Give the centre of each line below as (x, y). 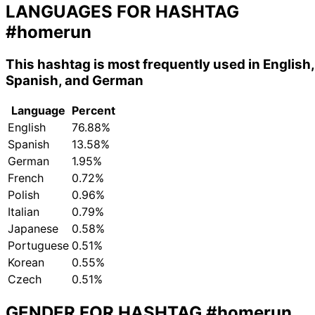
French (26, 178)
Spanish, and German (75, 80)
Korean (26, 263)
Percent (94, 111)
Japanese (33, 229)
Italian (24, 212)
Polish (24, 195)
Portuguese (38, 246)
